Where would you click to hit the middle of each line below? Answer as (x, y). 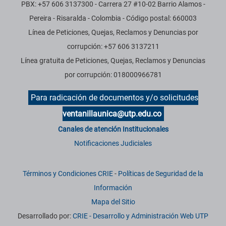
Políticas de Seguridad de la (161, 174)
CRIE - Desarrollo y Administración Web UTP (140, 216)
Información (113, 188)
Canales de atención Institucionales (113, 129)
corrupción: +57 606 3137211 (113, 47)
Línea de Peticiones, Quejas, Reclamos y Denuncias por (113, 33)
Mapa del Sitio (113, 202)
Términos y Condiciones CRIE (68, 174)
